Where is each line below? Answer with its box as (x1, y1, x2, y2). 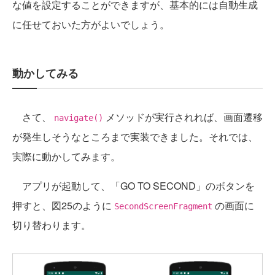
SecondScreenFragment (114, 201, 212, 211)
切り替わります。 (12, 217, 91, 232)
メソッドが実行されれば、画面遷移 (103, 109, 263, 124)
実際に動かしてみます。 (12, 149, 120, 163)
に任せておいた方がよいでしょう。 (12, 17, 169, 31)
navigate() (54, 112, 103, 123)
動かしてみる (12, 64, 79, 81)
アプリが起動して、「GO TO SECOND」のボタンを (12, 178, 255, 193)
